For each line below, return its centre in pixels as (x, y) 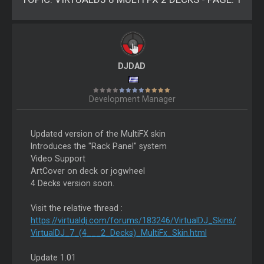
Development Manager (132, 99)
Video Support (58, 159)
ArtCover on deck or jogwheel (88, 171)
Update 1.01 (53, 258)
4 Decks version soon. (72, 184)
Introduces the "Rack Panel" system (98, 146)
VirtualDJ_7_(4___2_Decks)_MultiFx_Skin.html (118, 233)
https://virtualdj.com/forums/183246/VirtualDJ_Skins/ (133, 221)
